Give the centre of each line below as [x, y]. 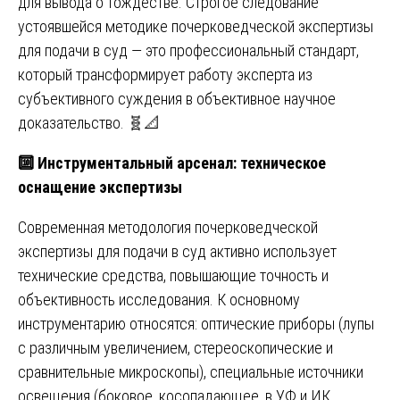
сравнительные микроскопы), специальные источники [191, 371]
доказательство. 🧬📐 [89, 122]
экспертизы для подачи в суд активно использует [177, 251]
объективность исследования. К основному [159, 299]
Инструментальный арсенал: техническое [180, 162]
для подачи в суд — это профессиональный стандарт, [188, 50]
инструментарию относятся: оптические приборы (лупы [196, 323]
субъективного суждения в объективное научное [177, 98]
